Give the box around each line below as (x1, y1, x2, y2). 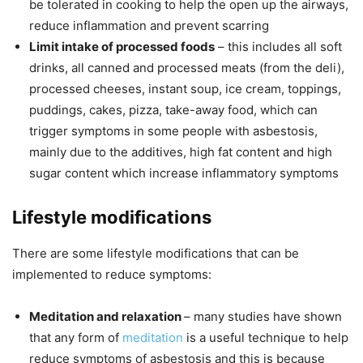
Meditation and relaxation (29, 309, 184, 325)
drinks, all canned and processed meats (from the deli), (29, 60, 344, 76)
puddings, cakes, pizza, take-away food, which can (29, 102, 318, 118)
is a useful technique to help (183, 330, 348, 346)
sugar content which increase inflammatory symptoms (29, 165, 339, 181)
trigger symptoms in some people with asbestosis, (29, 123, 318, 139)
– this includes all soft (215, 39, 342, 55)
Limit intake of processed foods (29, 39, 215, 55)
